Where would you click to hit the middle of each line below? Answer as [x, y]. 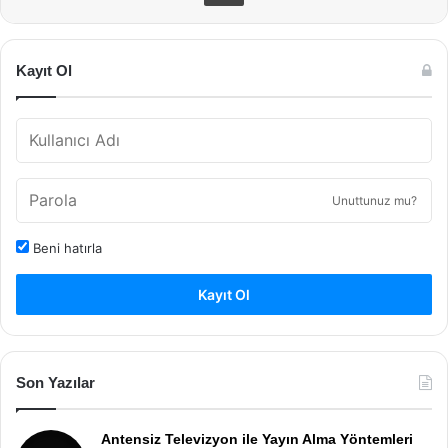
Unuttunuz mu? [374, 200]
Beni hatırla [65, 247]
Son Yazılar [55, 382]
